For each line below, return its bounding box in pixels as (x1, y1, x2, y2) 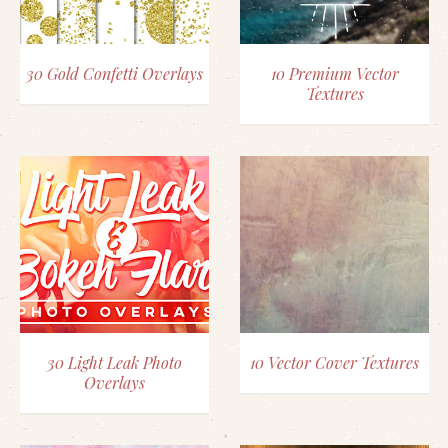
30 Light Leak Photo (47, 351, 182, 373)
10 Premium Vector (270, 63, 399, 84)
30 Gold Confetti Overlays (26, 63, 203, 84)
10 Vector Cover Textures (250, 351, 419, 373)
